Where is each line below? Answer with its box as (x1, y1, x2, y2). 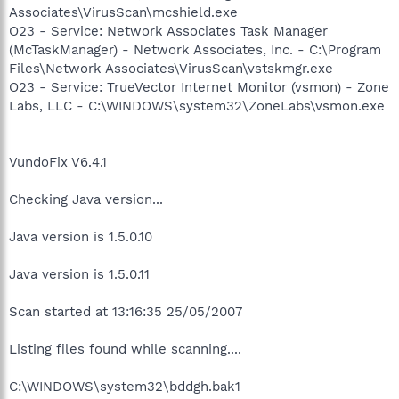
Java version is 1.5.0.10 (9, 228, 152, 245)
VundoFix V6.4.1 (9, 153, 107, 170)
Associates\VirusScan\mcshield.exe (9, 4, 238, 20)
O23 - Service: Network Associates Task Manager (9, 22, 328, 39)
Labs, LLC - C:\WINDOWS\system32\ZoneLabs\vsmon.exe (9, 97, 385, 114)
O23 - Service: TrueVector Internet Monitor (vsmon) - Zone (9, 78, 389, 95)
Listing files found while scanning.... (9, 340, 241, 357)
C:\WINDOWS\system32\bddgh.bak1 (9, 378, 240, 395)
